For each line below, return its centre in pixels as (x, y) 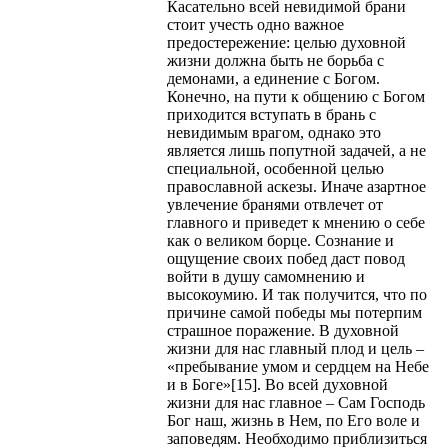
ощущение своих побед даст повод (286, 258)
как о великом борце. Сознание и (280, 240)
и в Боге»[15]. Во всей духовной (277, 384)
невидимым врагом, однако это (274, 132)
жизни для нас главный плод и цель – (295, 348)
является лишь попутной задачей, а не (296, 150)
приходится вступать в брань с (271, 114)
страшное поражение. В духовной (283, 330)
